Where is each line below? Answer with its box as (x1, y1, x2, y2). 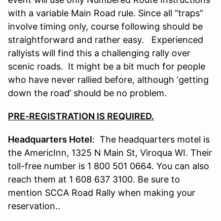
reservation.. (8, 200, 63, 211)
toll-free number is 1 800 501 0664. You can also (8, 160, 209, 171)
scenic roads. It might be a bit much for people (8, 61, 205, 72)
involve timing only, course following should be (8, 21, 203, 32)
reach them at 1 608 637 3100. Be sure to (8, 174, 180, 184)
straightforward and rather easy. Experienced (8, 34, 203, 45)
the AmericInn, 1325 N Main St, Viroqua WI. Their (8, 147, 212, 158)
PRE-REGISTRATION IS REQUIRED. (8, 110, 154, 121)
